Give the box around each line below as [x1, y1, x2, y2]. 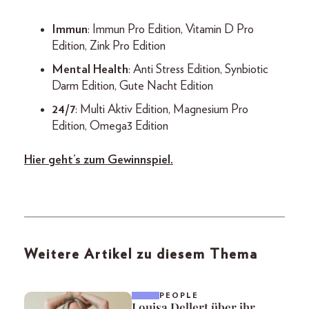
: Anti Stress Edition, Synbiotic [128, 63, 268, 76]
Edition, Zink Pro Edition [52, 39, 168, 52]
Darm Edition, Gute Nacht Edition [52, 79, 216, 92]
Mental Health [52, 63, 128, 76]
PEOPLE [159, 291, 199, 299]
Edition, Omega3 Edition [52, 119, 171, 132]
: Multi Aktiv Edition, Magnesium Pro [75, 103, 248, 116]
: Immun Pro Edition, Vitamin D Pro [88, 23, 254, 36]
